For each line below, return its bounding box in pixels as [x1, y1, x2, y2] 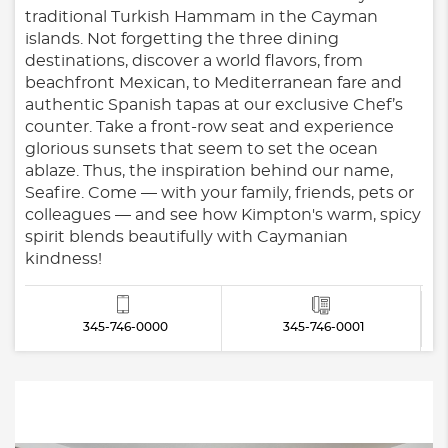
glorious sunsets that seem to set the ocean [25, 141, 378, 158]
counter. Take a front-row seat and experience [25, 119, 394, 136]
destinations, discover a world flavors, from [25, 53, 363, 70]
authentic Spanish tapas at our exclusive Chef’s [25, 97, 403, 114]
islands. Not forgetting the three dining [25, 31, 339, 48]
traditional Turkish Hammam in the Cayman [25, 9, 378, 26]
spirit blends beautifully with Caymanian [25, 229, 348, 246]
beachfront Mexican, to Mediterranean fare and [25, 75, 402, 92]
